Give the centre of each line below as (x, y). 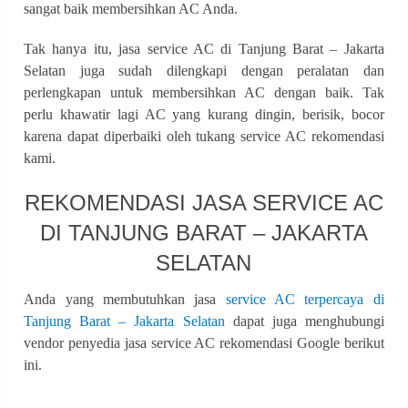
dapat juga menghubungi (304, 321)
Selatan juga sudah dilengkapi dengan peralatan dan (204, 70)
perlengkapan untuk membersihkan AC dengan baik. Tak (204, 92)
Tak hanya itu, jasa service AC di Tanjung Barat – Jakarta (204, 48)
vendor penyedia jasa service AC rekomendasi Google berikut (204, 342)
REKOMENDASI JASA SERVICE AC (204, 202)
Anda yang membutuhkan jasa (125, 299)
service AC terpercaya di (305, 299)
